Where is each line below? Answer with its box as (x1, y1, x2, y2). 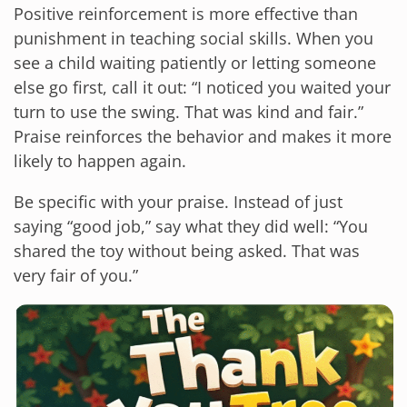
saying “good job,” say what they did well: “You (14, 214, 368, 237)
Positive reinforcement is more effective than (14, 2, 358, 25)
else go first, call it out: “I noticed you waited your (14, 75, 391, 98)
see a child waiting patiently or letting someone (14, 51, 376, 74)
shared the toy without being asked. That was (14, 239, 360, 262)
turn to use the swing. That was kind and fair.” (14, 100, 363, 123)
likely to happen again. (14, 149, 186, 172)
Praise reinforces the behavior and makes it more (14, 124, 392, 147)
